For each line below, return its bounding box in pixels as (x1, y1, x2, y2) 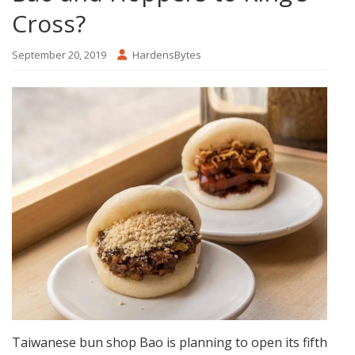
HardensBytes (132, 48, 201, 63)
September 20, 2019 (12, 48, 106, 63)
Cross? (12, 7, 86, 40)
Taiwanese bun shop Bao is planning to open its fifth (12, 333, 327, 351)
